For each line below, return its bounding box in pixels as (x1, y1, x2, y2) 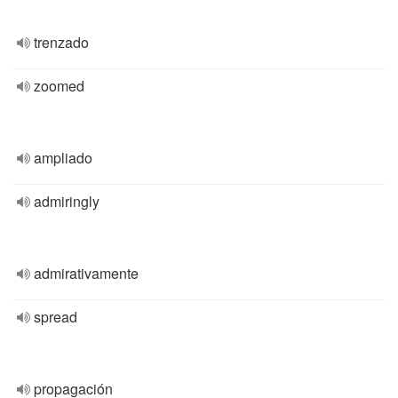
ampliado (34, 147, 92, 168)
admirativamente (34, 263, 139, 283)
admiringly (34, 191, 99, 211)
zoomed (34, 76, 84, 96)
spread (34, 306, 77, 327)
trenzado (34, 32, 89, 52)
